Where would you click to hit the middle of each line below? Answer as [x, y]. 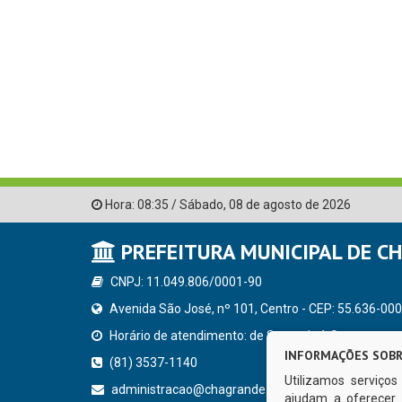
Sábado [201, 205]
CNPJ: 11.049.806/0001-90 [185, 282]
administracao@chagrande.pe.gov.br [214, 390]
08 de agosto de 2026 [290, 205]
